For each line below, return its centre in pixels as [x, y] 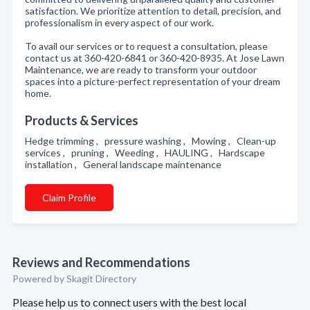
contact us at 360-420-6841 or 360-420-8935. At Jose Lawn [155, 58]
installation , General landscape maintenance [125, 164]
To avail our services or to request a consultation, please [146, 46]
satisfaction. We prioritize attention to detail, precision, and [153, 11]
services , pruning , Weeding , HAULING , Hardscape [145, 153]
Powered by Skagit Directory [74, 279]
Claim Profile [69, 198]
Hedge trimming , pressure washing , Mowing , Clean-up [151, 141]
